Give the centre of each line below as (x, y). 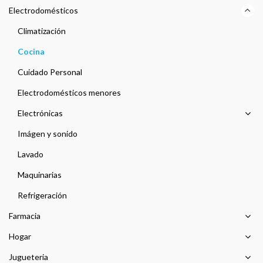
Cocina (31, 52)
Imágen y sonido (48, 134)
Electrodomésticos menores (69, 93)
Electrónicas (40, 113)
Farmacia (25, 216)
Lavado (31, 154)
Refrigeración (42, 195)
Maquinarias (40, 175)
